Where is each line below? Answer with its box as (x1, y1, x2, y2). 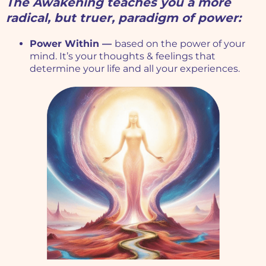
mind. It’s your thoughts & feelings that (30, 50, 216, 62)
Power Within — (30, 37, 115, 49)
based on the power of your (115, 37, 245, 49)
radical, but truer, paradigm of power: (6, 10, 241, 25)
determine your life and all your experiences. (30, 62, 240, 74)
